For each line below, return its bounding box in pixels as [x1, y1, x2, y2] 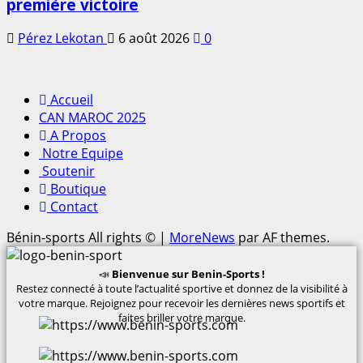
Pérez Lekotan [18, 29, 107, 48]
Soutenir [39, 162, 95, 181]
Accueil [47, 91, 93, 109]
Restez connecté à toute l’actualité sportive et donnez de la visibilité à [15, 281, 348, 297]
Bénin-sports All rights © [6, 228, 159, 247]
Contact [47, 198, 98, 216]
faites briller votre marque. [117, 310, 246, 326]
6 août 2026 [115, 29, 193, 48]
